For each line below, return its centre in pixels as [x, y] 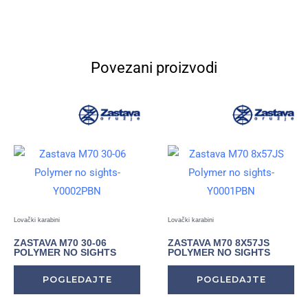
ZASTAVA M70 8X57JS [219, 243]
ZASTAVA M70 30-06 [60, 243]
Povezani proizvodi [154, 67]
